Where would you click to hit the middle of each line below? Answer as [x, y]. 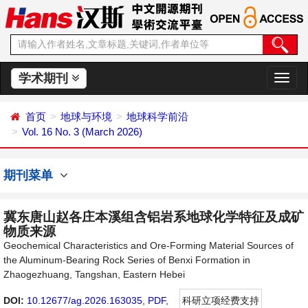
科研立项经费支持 [221, 300]
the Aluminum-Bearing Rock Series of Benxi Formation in [127, 260]
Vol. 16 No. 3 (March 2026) [82, 132]
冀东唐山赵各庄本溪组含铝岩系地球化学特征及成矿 [154, 217]
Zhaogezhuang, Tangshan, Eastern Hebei [94, 274]
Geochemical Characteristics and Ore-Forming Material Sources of [148, 245]
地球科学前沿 [157, 117]
